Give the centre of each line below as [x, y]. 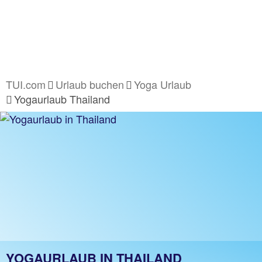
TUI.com [26, 84]
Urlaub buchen [90, 84]
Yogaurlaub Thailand [62, 99]
